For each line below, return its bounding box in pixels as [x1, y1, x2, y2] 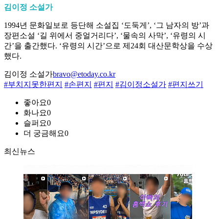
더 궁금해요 [23, 129, 65, 138]
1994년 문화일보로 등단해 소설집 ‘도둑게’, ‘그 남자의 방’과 [4, 21, 209, 30]
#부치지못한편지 [4, 80, 63, 89]
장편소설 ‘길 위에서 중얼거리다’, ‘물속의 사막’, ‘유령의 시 [4, 31, 206, 40]
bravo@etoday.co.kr [53, 70, 115, 79]
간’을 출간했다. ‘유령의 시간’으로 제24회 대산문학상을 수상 [4, 42, 213, 50]
